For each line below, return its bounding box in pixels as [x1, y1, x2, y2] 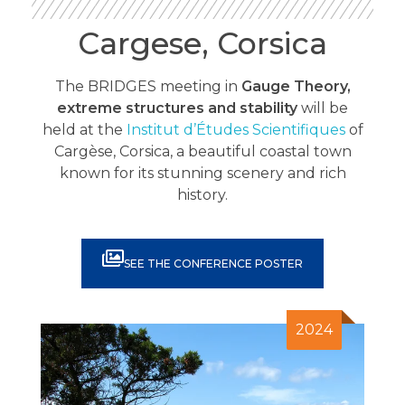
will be [297, 99, 348, 118]
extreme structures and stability [57, 99, 297, 118]
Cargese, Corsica [78, 24, 327, 62]
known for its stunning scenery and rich [59, 165, 346, 183]
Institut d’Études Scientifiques [126, 121, 345, 139]
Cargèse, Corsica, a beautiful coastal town [53, 143, 352, 161]
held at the [42, 121, 127, 139]
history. [177, 186, 228, 204]
